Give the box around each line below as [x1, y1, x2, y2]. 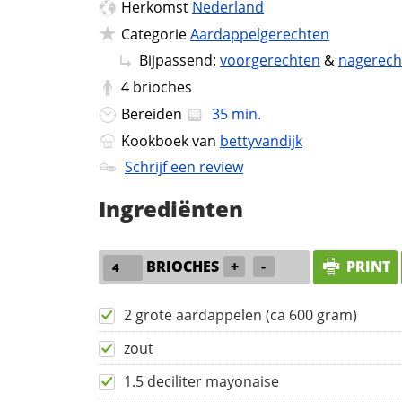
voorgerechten [220, 50, 320, 71]
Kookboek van [121, 130, 220, 151]
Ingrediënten [99, 194, 243, 224]
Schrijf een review [125, 157, 243, 178]
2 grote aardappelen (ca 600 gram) [124, 305, 357, 326]
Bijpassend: [139, 50, 220, 71]
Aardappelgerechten [190, 23, 329, 44]
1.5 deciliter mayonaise [124, 371, 279, 392]
